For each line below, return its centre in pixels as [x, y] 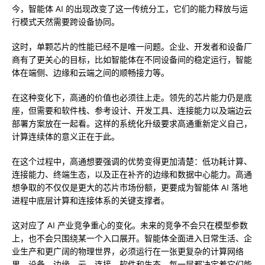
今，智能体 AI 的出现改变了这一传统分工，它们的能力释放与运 [130, 8]
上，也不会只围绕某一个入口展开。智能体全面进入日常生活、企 [132, 238]
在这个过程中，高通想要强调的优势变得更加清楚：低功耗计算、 [132, 161]
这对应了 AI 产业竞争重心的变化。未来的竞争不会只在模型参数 [130, 225]
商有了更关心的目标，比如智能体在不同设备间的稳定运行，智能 [132, 59]
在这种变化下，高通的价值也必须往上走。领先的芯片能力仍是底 [132, 97]
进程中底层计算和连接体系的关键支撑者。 [91, 200]
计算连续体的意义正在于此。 [66, 136]
